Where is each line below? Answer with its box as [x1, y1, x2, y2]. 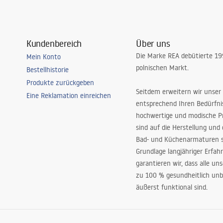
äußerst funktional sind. [136, 183, 208, 192]
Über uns [136, 37, 170, 49]
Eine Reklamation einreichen [26, 91, 111, 100]
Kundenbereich [26, 37, 82, 49]
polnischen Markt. [136, 63, 189, 72]
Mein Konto [26, 52, 61, 61]
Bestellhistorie [26, 65, 69, 74]
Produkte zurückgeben [26, 78, 94, 87]
